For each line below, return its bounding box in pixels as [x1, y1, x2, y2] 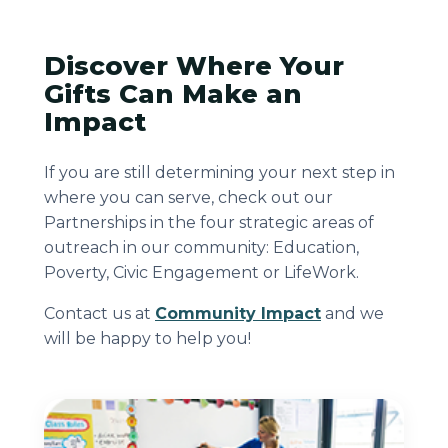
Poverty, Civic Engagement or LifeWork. [44, 263, 359, 282]
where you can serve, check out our [44, 188, 333, 207]
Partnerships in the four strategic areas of [44, 213, 374, 232]
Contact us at [44, 304, 155, 323]
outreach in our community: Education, [44, 238, 359, 257]
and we [321, 304, 384, 323]
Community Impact [155, 304, 321, 323]
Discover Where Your [44, 50, 344, 82]
